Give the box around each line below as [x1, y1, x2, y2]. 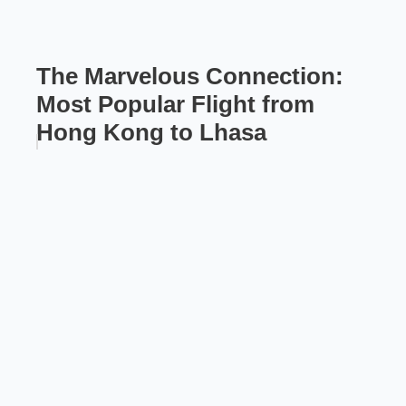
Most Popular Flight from [36, 91, 314, 119]
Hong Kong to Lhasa [36, 119, 266, 147]
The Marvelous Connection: [36, 63, 343, 91]
